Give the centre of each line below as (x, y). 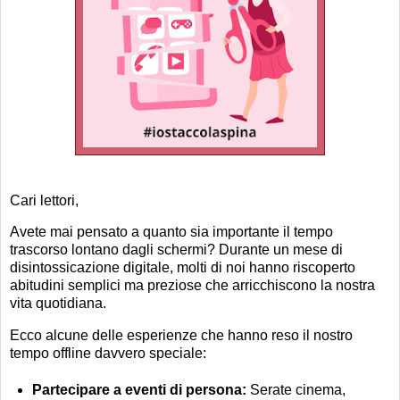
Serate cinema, (296, 390)
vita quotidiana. (58, 304)
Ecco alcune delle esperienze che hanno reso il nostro (181, 336)
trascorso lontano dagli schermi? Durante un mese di (176, 250)
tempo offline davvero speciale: (108, 354)
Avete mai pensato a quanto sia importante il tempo (171, 232)
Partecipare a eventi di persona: (139, 390)
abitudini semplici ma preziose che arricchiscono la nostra (192, 286)
